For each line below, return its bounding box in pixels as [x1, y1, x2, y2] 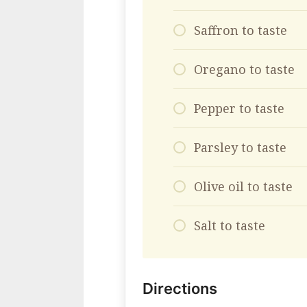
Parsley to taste [194, 139, 286, 156]
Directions [143, 280, 217, 298]
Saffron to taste [194, 22, 287, 39]
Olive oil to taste [194, 178, 293, 195]
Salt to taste [194, 217, 265, 234]
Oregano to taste [194, 61, 295, 78]
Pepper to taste [194, 100, 284, 117]
